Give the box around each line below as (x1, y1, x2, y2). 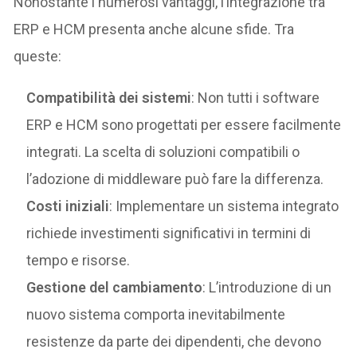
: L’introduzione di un (202, 278, 332, 296)
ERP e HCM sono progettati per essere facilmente (26, 116, 342, 133)
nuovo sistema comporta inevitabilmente (26, 305, 286, 323)
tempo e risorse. (26, 251, 131, 269)
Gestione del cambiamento (26, 278, 203, 296)
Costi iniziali (26, 197, 110, 214)
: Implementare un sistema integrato (109, 197, 339, 214)
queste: (14, 47, 62, 65)
